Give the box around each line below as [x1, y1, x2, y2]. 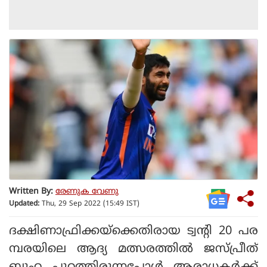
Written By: [9, 187, 53, 197]
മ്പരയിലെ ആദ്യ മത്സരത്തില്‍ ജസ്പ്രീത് [9, 241, 258, 257]
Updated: [9, 200, 39, 209]
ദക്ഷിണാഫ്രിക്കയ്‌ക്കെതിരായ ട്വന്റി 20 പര [9, 223, 258, 239]
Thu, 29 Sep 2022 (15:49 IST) [39, 200, 139, 209]
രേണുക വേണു [55, 187, 119, 197]
